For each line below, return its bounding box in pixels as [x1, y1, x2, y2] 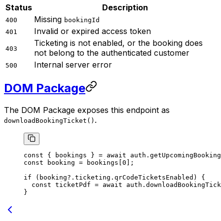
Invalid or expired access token [34, 26, 151, 36]
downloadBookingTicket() [4, 117, 95, 125]
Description [102, 2, 148, 12]
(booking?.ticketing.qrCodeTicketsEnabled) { [32, 174, 205, 182]
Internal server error [34, 59, 112, 70]
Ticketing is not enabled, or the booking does [34, 37, 203, 48]
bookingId [64, 16, 100, 24]
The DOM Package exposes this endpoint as [4, 105, 170, 115]
